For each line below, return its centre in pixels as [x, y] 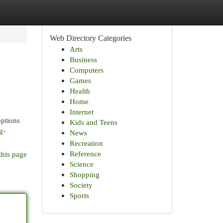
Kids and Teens [93, 122]
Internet [81, 112]
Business [83, 59]
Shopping [84, 174]
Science [81, 164]
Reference [85, 154]
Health [80, 91]
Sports [79, 195]
